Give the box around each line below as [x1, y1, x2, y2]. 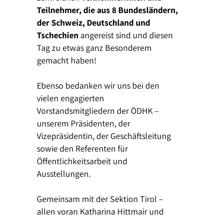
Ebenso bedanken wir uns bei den [37, 80, 160, 91]
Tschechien [37, 30, 79, 41]
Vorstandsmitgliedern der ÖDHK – [37, 105, 159, 116]
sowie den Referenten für [37, 143, 128, 154]
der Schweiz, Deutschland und [37, 17, 151, 28]
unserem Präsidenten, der [37, 118, 131, 129]
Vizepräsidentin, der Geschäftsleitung [37, 130, 171, 141]
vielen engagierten [37, 93, 105, 104]
